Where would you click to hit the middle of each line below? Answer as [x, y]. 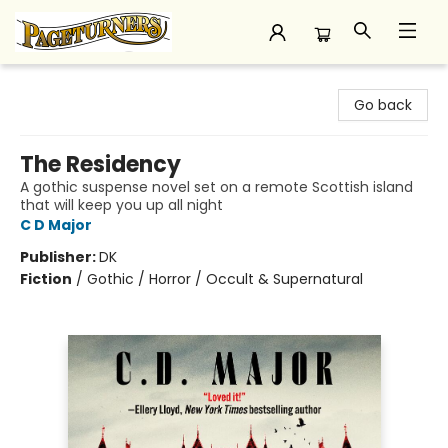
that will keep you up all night [121, 205]
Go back [383, 105]
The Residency [100, 164]
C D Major [56, 225]
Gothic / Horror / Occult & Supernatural [225, 279]
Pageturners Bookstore [94, 83]
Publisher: [59, 257]
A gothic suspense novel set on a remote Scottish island [216, 187]
